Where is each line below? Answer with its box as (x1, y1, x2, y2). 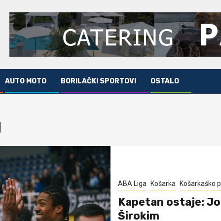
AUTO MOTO (5, 77, 46, 86)
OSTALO (150, 77, 179, 86)
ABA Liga (118, 180, 147, 188)
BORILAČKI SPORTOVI (61, 77, 136, 86)
